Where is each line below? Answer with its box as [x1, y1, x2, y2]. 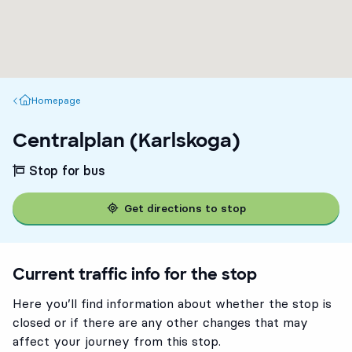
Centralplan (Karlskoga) [13, 128, 240, 152]
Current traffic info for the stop [13, 264, 257, 284]
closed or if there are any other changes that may [13, 314, 308, 330]
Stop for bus [25, 163, 105, 178]
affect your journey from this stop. [13, 333, 221, 349]
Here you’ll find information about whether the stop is [13, 295, 332, 311]
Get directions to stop [123, 201, 246, 215]
